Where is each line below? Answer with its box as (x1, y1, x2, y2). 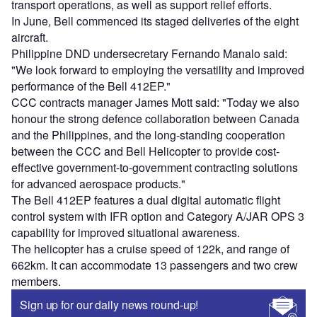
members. (11, 273, 61, 290)
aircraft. (11, 29, 48, 46)
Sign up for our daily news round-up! (20, 296, 199, 313)
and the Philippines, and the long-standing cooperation (11, 127, 285, 144)
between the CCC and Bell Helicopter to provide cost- (11, 143, 279, 160)
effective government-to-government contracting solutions (11, 159, 298, 176)
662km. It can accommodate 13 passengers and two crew (11, 257, 298, 274)
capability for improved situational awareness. (11, 224, 240, 241)
